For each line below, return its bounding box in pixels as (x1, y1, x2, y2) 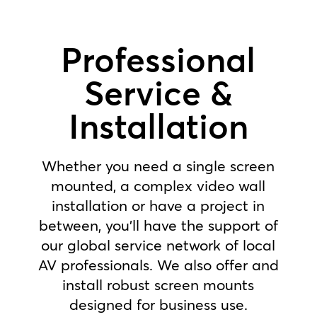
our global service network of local (41, 236, 276, 255)
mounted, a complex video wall (51, 176, 266, 195)
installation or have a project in (52, 196, 265, 215)
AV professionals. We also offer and (38, 255, 279, 275)
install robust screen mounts (62, 275, 255, 294)
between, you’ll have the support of (38, 216, 278, 235)
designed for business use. (69, 295, 248, 314)
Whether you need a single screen (42, 156, 275, 175)
